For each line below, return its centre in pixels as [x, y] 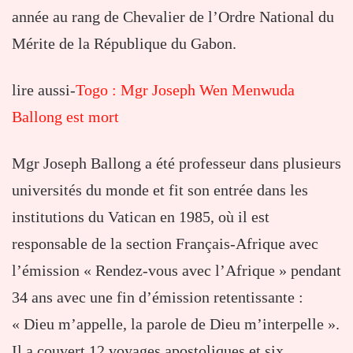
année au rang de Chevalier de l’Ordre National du [173, 17]
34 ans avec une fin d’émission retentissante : [158, 297]
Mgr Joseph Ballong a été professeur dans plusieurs [176, 163]
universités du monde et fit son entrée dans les [160, 190]
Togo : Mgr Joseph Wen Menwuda [185, 90]
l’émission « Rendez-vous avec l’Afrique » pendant [176, 271]
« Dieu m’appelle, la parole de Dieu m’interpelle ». [176, 324]
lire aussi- [44, 90]
